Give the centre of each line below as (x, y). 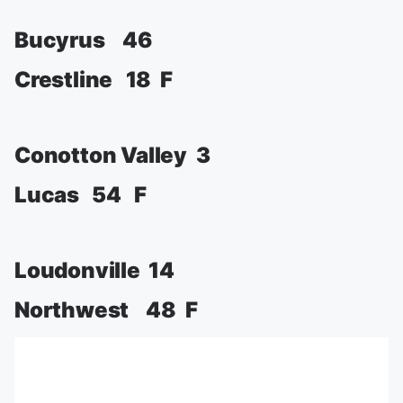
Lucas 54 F (81, 195)
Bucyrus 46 (83, 40)
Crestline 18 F (94, 80)
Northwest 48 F (106, 310)
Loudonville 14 (94, 270)
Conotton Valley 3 (112, 155)
